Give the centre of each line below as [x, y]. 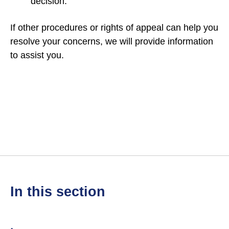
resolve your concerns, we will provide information [112, 42]
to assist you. [38, 55]
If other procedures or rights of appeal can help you [114, 28]
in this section [60, 192]
